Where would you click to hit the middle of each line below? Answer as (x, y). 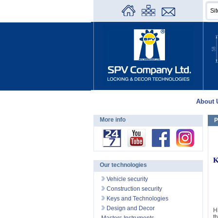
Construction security (134, 189)
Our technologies (123, 165)
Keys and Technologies (137, 199)
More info (113, 120)
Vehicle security (127, 179)
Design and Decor (130, 208)
